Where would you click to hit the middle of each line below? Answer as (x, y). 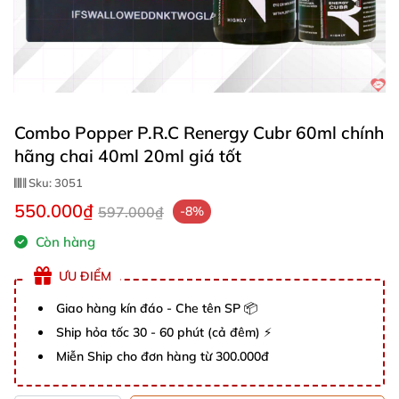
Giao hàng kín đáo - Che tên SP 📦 (157, 308)
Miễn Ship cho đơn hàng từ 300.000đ (163, 356)
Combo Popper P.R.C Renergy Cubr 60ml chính (199, 133)
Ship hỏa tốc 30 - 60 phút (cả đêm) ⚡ (164, 332)
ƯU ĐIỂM (85, 276)
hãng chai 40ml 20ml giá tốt (128, 156)
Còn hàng (64, 242)
